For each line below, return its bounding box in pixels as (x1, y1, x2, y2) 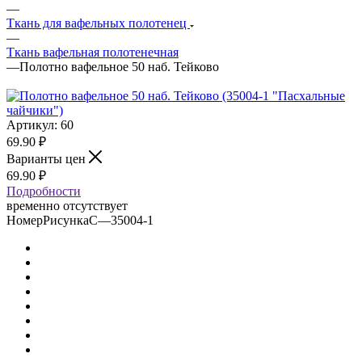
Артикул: (6, 117, 57, 132)
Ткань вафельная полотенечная (6, 44, 179, 59)
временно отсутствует (6, 198, 128, 213)
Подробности (6, 183, 81, 198)
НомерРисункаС (6, 213, 98, 227)
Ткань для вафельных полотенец (6, 15, 190, 30)
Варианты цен (6, 151, 89, 166)
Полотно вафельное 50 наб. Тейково (19, 59, 219, 74)
